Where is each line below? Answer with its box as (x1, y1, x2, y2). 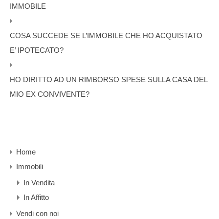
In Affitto (23, 193, 49, 202)
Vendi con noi (16, 209, 59, 218)
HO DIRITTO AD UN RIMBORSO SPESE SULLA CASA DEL (10, 75, 207, 84)
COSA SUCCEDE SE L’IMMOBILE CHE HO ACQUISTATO (10, 31, 202, 40)
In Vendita (23, 178, 55, 187)
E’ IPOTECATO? (10, 46, 64, 55)
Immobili (16, 162, 43, 171)
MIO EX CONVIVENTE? (10, 90, 89, 99)
